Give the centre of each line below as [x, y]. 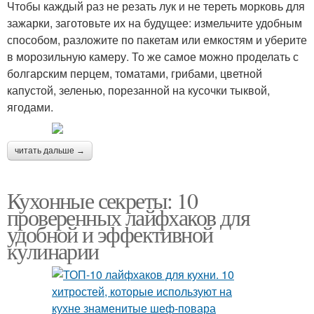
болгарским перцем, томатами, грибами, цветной [135, 73]
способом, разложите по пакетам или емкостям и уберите [157, 40]
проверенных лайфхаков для [128, 217]
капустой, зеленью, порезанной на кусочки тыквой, [138, 90]
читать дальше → [50, 151]
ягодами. [30, 107]
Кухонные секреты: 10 [102, 200]
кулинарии [53, 251]
